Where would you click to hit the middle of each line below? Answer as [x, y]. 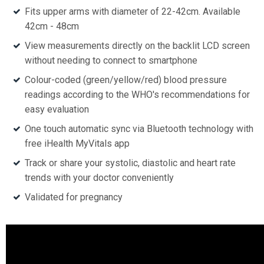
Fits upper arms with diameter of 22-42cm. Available [133, 11]
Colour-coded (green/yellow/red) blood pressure [126, 80]
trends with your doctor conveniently [99, 177]
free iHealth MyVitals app [77, 143]
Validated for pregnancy [74, 197]
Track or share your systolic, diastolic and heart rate [130, 163]
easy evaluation [57, 109]
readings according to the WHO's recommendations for [137, 94]
